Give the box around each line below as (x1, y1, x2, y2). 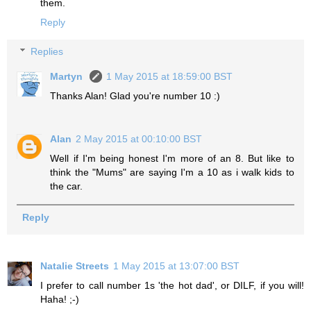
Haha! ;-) (40, 294, 79, 305)
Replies (31, 45, 64, 57)
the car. (50, 180, 83, 192)
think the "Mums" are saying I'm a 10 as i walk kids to (50, 166, 294, 178)
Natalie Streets (40, 260, 109, 272)
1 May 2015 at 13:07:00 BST (113, 260, 239, 272)
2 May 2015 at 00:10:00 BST (76, 133, 203, 144)
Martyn (50, 70, 86, 82)
